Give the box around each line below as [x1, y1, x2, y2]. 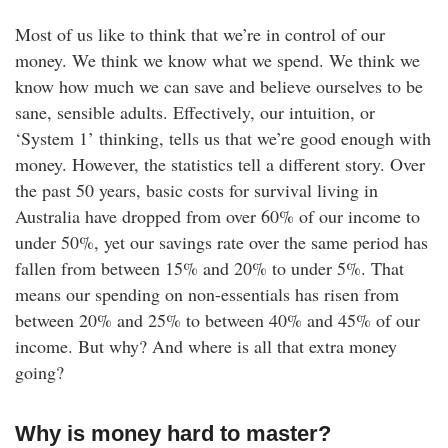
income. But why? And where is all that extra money [15, 334, 397, 358]
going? [15, 360, 64, 384]
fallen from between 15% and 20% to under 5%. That [15, 256, 404, 280]
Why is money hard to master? [15, 421, 331, 446]
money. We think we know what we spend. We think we [15, 48, 420, 72]
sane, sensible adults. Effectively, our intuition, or [15, 100, 375, 124]
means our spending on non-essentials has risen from [15, 282, 399, 306]
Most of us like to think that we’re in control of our [15, 22, 385, 46]
